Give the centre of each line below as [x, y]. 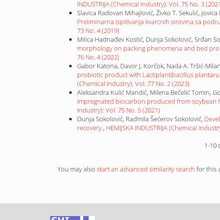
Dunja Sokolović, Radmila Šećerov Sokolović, [141, 119]
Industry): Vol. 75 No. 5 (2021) [119, 110]
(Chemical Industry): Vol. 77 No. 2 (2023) [133, 83]
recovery [90, 127]
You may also [77, 169]
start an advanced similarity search [146, 169]
